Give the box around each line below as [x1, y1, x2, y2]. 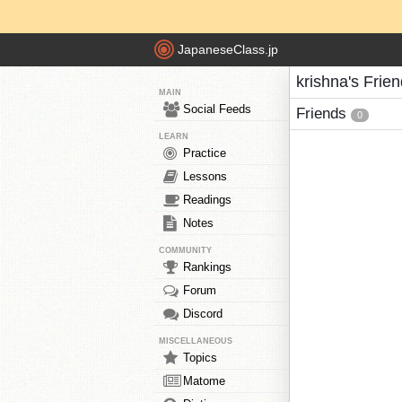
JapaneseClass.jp [178, 42, 278, 57]
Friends [296, 105, 351, 122]
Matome [183, 374, 225, 388]
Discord [183, 307, 223, 320]
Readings [183, 193, 232, 206]
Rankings [183, 260, 232, 274]
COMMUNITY [159, 246, 212, 255]
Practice [183, 146, 226, 160]
